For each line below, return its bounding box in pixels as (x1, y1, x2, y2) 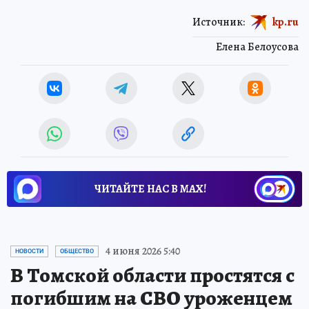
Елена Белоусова (216, 39, 299, 55)
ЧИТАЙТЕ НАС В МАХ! (94, 181, 206, 197)
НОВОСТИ (15, 248, 43, 255)
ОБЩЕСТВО (60, 248, 94, 255)
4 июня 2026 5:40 (106, 243, 180, 259)
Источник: (192, 14, 245, 30)
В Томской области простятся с (10, 261, 295, 290)
